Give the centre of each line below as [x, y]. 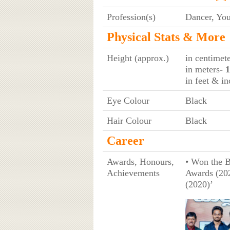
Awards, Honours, [140, 161]
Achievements [133, 173]
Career [125, 140]
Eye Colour [128, 100]
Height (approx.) [138, 58]
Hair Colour [129, 120]
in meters [202, 69]
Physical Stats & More [166, 37]
